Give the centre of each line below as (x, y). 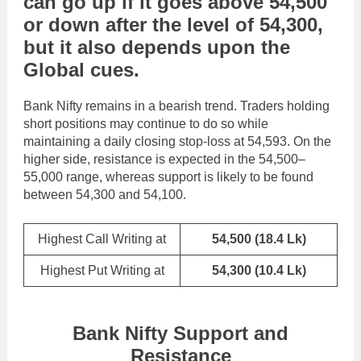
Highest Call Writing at (102, 239)
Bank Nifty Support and (180, 333)
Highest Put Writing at (102, 270)
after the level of (180, 24)
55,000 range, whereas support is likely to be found (168, 176)
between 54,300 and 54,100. (105, 194)
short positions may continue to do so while (146, 123)
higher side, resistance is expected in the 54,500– (164, 159)
